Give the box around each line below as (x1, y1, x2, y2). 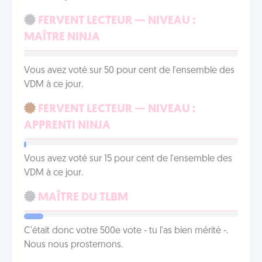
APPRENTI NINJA (24, 120, 111, 132)
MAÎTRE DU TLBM (36, 192, 128, 204)
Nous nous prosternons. (24, 240, 123, 250)
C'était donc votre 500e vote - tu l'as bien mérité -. (24, 226, 228, 236)
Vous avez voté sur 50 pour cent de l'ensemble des (24, 66, 235, 75)
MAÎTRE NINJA (24, 32, 100, 43)
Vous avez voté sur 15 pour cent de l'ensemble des (24, 154, 232, 164)
